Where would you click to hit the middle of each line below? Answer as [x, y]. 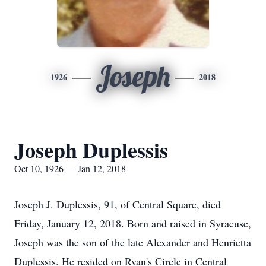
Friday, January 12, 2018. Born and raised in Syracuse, [133, 223]
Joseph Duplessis [91, 150]
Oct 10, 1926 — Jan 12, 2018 [70, 168]
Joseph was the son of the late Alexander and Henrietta [133, 242]
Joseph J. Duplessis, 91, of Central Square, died [118, 204]
